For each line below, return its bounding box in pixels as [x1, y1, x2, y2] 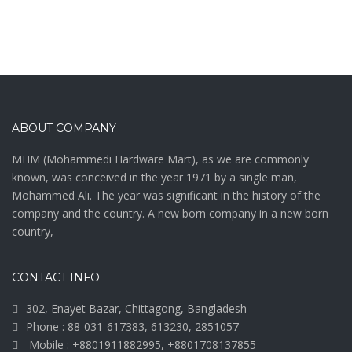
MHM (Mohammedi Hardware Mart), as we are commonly [12, 151, 309, 167]
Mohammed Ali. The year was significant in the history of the [12, 187, 321, 203]
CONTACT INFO [12, 269, 100, 284]
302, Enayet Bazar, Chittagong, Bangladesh [26, 300, 247, 316]
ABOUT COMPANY [12, 120, 116, 135]
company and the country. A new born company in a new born [12, 205, 328, 221]
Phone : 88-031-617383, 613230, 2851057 [26, 318, 239, 334]
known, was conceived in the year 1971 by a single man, [12, 169, 297, 185]
